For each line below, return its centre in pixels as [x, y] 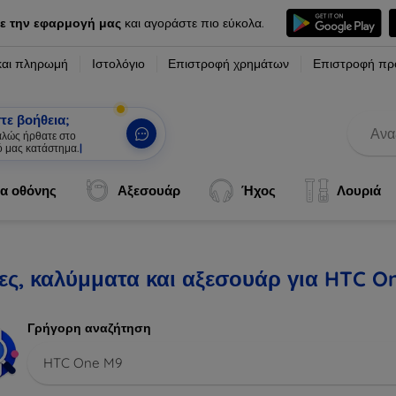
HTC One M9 [83, 362]
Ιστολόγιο [118, 64]
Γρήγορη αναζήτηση [89, 328]
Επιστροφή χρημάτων [229, 64]
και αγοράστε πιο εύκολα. [192, 23]
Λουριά [359, 190]
